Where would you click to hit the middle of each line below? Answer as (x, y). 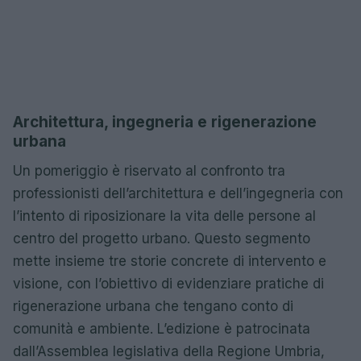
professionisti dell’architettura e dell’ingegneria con (178, 193)
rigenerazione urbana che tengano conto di (153, 306)
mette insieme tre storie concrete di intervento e (170, 261)
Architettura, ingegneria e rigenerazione (165, 122)
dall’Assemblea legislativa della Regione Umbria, (169, 351)
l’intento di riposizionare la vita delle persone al (164, 216)
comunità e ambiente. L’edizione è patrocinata (162, 329)
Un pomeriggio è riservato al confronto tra (149, 171)
